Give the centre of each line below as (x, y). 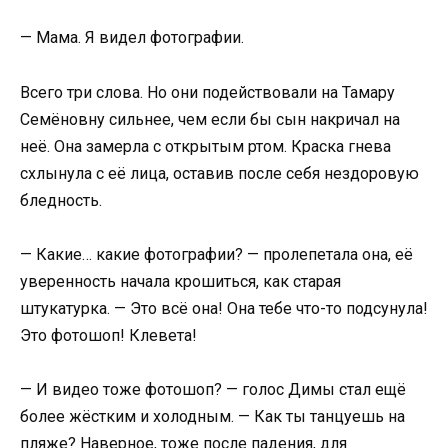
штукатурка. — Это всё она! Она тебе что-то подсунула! (224, 308)
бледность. (61, 200)
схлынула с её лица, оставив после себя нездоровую (219, 173)
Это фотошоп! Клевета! (108, 335)
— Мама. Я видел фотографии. (132, 38)
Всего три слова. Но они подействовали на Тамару (207, 92)
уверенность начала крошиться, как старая (180, 281)
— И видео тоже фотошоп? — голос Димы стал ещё (213, 390)
